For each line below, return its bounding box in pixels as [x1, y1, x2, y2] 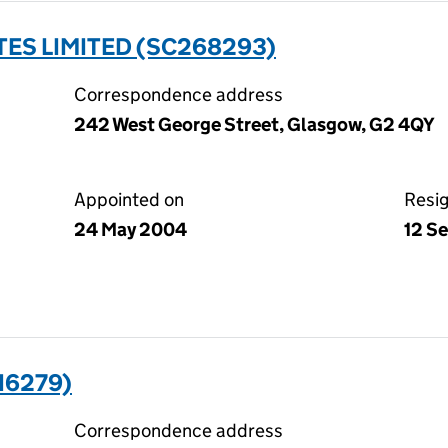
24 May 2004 [74, 218, 187, 241]
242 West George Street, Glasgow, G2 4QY [74, 113, 435, 136]
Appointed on [74, 188, 184, 211]
